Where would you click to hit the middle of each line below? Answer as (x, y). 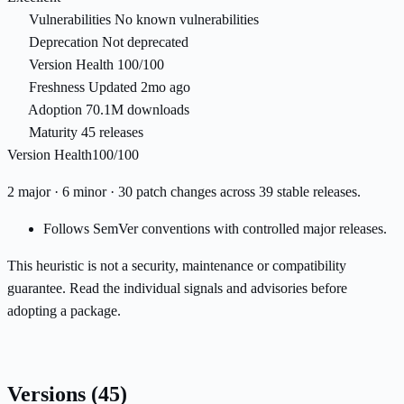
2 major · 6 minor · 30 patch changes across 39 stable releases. (184, 192)
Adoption (55, 110)
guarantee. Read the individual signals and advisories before (177, 289)
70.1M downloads (138, 110)
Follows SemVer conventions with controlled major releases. (215, 229)
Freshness (57, 87)
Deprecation (64, 42)
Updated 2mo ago (139, 87)
